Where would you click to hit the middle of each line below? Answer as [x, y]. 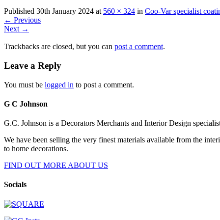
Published [20, 11]
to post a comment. [104, 84]
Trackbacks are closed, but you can [59, 47]
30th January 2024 [65, 11]
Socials [15, 185]
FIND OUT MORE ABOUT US [56, 165]
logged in [59, 84]
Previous [26, 20]
